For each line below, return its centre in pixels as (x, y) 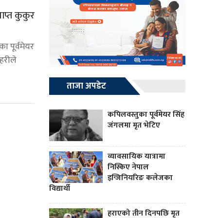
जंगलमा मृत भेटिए (134, 126)
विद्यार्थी (60, 189)
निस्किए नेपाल (128, 167)
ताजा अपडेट (86, 86)
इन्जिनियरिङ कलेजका (140, 178)
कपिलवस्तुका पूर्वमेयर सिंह (146, 115)
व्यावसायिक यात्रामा (136, 157)
